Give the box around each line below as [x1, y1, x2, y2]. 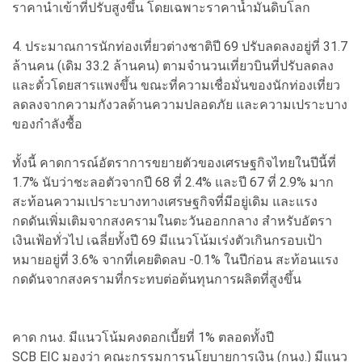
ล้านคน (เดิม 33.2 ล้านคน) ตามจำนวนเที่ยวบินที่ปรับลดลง [12, 57, 334, 74]
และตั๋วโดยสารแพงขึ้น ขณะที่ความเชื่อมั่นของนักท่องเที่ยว [12, 77, 340, 93]
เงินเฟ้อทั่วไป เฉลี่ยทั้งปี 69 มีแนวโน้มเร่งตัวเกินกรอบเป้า [12, 232, 322, 248]
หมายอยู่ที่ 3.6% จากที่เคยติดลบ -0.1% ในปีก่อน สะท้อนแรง [12, 251, 339, 267]
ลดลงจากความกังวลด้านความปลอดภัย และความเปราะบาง [12, 96, 347, 112]
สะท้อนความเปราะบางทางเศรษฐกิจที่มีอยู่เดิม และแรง [12, 193, 318, 209]
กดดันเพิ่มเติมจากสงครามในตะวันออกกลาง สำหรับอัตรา [12, 213, 332, 229]
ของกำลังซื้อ [12, 116, 82, 132]
